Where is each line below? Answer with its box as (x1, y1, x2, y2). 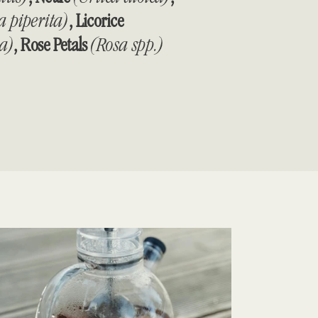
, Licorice (68, 9, 124, 32)
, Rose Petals (13, 33, 91, 56)
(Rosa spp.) (90, 33, 164, 56)
